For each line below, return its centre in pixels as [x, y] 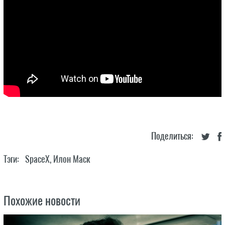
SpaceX [37, 159]
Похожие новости [42, 200]
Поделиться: [173, 136]
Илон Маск [71, 159]
